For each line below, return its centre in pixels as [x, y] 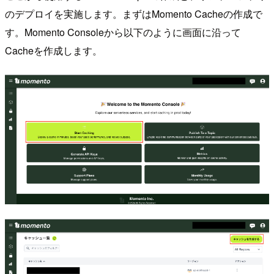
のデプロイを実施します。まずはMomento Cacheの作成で [134, 13]
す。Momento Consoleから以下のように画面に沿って [123, 32]
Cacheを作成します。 [54, 50]
